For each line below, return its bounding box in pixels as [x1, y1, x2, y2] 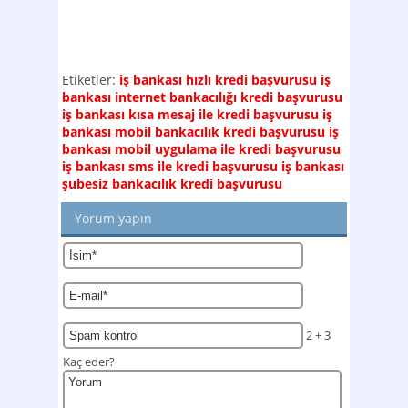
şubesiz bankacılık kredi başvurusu [62, 175, 282, 192]
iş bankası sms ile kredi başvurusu [62, 158, 278, 175]
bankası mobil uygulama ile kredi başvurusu [62, 140, 341, 158]
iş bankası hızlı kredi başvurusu [119, 71, 317, 88]
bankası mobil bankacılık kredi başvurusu [62, 123, 325, 140]
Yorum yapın [75, 209, 153, 228]
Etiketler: [62, 71, 116, 88]
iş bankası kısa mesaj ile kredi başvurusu [62, 106, 319, 123]
